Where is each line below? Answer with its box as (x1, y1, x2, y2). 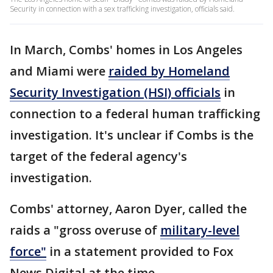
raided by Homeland (108, 63, 230, 80)
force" (10, 243, 46, 260)
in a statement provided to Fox (46, 243, 233, 260)
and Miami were (10, 63, 108, 80)
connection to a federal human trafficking (10, 105, 260, 122)
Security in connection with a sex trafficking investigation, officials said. (10, 4, 235, 15)
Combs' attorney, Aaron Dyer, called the (10, 200, 247, 218)
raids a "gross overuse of (10, 222, 160, 239)
